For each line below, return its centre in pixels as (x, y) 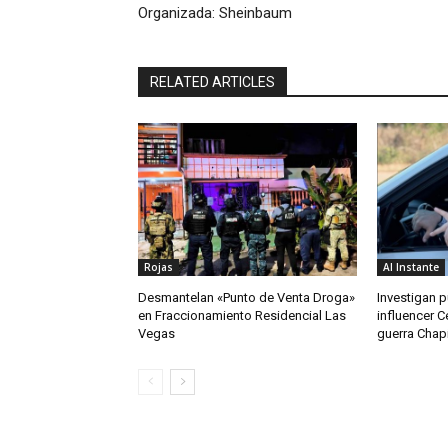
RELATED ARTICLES (212, 82)
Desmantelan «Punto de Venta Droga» (246, 298)
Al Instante (410, 267)
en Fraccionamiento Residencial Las (242, 316)
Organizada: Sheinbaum (215, 13)
